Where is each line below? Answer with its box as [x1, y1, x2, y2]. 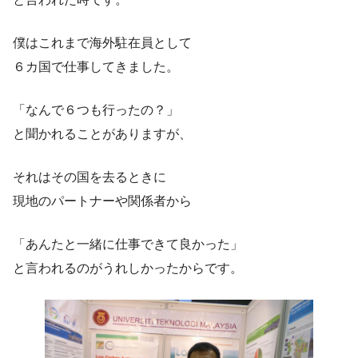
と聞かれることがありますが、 [13, 127, 192, 141]
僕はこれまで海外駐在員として [13, 36, 192, 50]
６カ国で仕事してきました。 [13, 60, 179, 74]
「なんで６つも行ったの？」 [13, 103, 179, 117]
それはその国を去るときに [13, 170, 166, 185]
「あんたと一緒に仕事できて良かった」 [13, 237, 243, 252]
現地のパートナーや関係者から [13, 194, 192, 209]
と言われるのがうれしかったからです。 [13, 261, 243, 276]
